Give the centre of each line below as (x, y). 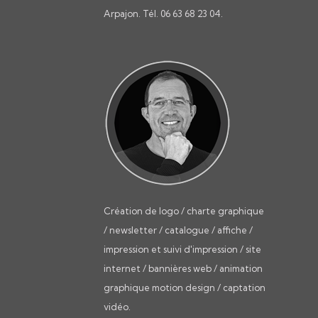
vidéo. (117, 306)
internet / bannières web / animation (183, 268)
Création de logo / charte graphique (184, 210)
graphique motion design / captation (185, 287)
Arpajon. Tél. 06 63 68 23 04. (163, 13)
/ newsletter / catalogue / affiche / (178, 230)
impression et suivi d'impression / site (182, 249)
